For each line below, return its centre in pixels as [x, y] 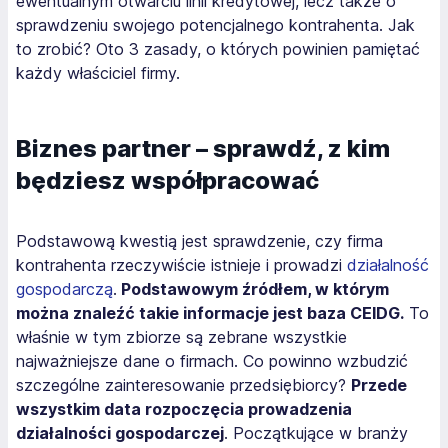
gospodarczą [64, 288]
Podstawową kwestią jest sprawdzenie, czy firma [199, 240]
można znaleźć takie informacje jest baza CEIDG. [210, 312]
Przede [379, 384]
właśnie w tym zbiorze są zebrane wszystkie [181, 336]
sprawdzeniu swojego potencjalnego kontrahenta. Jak [215, 24]
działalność [388, 264]
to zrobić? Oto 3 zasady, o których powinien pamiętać [218, 48]
